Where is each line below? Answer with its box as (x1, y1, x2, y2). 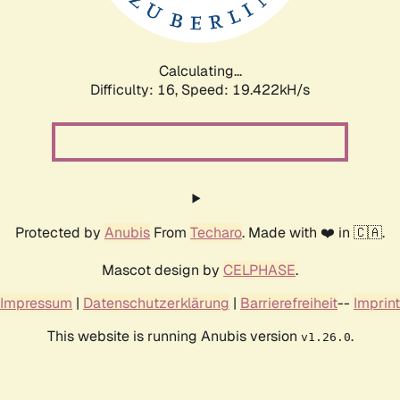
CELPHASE (223, 260, 296, 279)
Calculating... (158, 61, 242, 80)
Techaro (190, 222, 242, 242)
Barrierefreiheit (240, 293, 337, 312)
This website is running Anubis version (46, 326, 301, 346)
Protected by (15, 222, 104, 242)
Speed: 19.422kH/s (181, 79, 310, 99)
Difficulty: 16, (90, 79, 181, 99)
